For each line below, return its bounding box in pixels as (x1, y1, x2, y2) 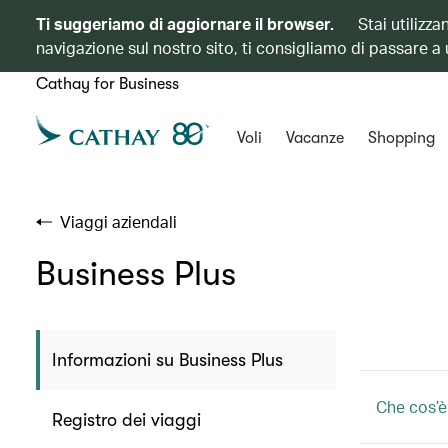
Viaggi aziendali (60, 211, 177, 232)
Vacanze (285, 129, 344, 147)
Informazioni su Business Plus (52, 350, 283, 370)
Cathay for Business (36, 75, 179, 93)
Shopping (367, 129, 435, 147)
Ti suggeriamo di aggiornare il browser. (36, 13, 338, 34)
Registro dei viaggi (52, 410, 201, 430)
